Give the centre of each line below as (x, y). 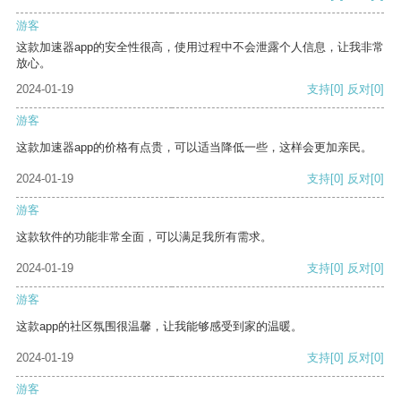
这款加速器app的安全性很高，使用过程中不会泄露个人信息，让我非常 (200, 47)
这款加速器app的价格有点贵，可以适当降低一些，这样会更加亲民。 (194, 148)
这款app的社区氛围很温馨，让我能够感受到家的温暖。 (159, 327)
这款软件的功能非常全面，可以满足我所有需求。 (144, 237)
